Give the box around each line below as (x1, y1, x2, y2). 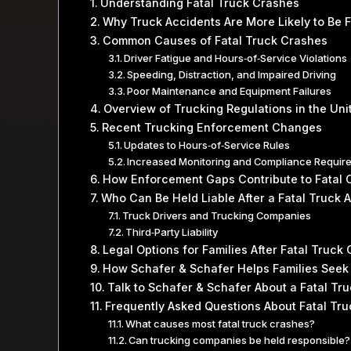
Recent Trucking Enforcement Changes (101, 121, 322, 135)
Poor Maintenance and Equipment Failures (127, 85, 332, 98)
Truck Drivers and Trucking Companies (122, 209, 312, 223)
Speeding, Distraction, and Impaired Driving (127, 68, 337, 81)
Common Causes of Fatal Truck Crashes (102, 34, 327, 48)
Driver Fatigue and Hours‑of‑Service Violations (124, 52, 348, 65)
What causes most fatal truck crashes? (125, 317, 316, 331)
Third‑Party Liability (125, 226, 219, 239)
